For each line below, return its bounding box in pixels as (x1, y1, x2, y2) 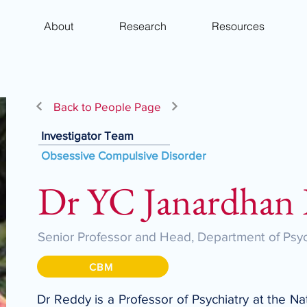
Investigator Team (40, 129, 134, 142)
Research (119, 19, 167, 33)
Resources (211, 19, 265, 33)
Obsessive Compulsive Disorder (40, 149, 206, 162)
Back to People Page (53, 99, 161, 113)
